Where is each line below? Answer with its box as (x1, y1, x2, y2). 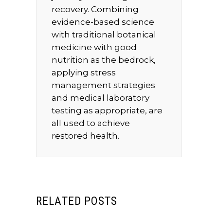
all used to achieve (52, 118, 130, 128)
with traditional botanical (52, 29, 156, 39)
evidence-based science (52, 17, 154, 27)
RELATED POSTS (36, 194, 117, 208)
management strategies (52, 80, 155, 90)
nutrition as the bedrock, (52, 54, 156, 65)
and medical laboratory (52, 92, 149, 103)
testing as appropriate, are (52, 105, 163, 115)
